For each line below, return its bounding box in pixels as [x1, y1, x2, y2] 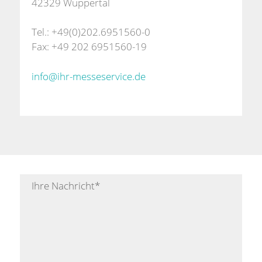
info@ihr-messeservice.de [31, 69, 146, 83]
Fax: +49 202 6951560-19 [31, 40, 147, 54]
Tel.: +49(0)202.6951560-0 [31, 25, 150, 39]
